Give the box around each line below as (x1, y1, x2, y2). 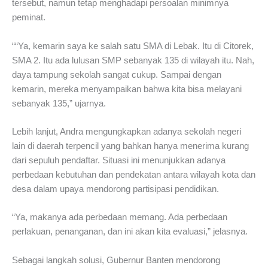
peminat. (12, 13, 45, 23)
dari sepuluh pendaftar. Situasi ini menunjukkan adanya (12, 156, 226, 166)
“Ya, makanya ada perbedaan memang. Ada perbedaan (12, 212, 227, 223)
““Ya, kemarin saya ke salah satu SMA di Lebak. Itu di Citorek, (12, 41, 254, 51)
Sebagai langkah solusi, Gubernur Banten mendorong (12, 255, 220, 265)
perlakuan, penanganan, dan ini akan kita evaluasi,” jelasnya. (12, 227, 248, 237)
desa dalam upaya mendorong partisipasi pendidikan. (12, 184, 219, 194)
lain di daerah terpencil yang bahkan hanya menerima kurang (12, 141, 249, 151)
